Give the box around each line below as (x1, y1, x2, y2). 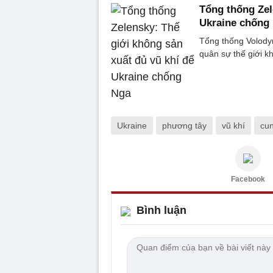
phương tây (162, 120, 207, 130)
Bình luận (136, 204, 186, 216)
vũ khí (222, 120, 245, 130)
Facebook (231, 174, 265, 183)
